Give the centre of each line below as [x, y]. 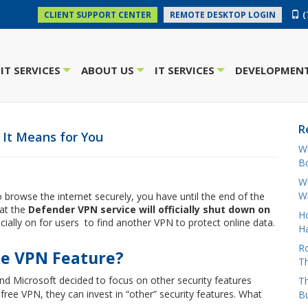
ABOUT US [108, 70]
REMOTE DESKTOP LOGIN [223, 15]
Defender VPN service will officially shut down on [149, 209]
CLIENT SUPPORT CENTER [98, 15]
